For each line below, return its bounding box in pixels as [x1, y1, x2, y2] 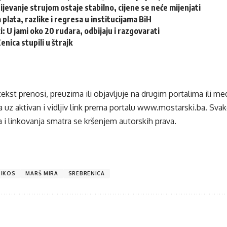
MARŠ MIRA [25, 170, 58, 177]
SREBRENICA [68, 170, 105, 177]
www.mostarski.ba [137, 102, 205, 113]
